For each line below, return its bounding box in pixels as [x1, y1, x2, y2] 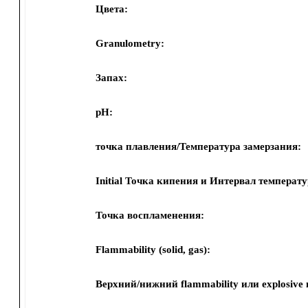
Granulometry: [95, 38, 164, 49]
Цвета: [95, 3, 128, 14]
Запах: [95, 72, 127, 83]
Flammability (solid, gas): [95, 244, 210, 255]
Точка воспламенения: [95, 210, 204, 221]
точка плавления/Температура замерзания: [95, 141, 301, 152]
